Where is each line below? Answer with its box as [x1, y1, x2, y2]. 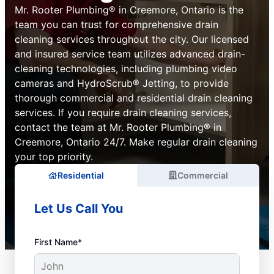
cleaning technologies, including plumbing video [15, 62, 237, 75]
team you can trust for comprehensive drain [15, 18, 218, 31]
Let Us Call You [34, 201, 123, 216]
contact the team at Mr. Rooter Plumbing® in [15, 121, 221, 133]
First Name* [34, 237, 82, 247]
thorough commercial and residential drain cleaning [15, 92, 253, 104]
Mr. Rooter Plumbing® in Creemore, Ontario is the [15, 4, 243, 16]
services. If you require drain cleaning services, [15, 106, 231, 119]
